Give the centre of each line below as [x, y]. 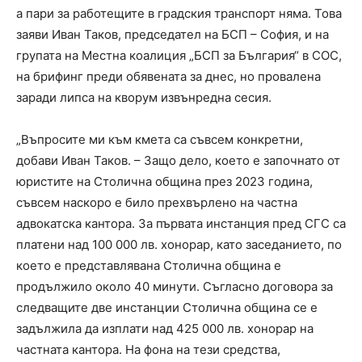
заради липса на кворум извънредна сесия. [144, 98]
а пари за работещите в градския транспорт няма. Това [179, 14]
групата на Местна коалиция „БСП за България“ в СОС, [179, 56]
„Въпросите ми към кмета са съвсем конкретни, [160, 140]
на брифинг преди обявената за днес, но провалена [168, 77]
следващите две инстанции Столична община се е [167, 308]
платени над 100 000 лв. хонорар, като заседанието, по [179, 245]
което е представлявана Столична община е [149, 266]
